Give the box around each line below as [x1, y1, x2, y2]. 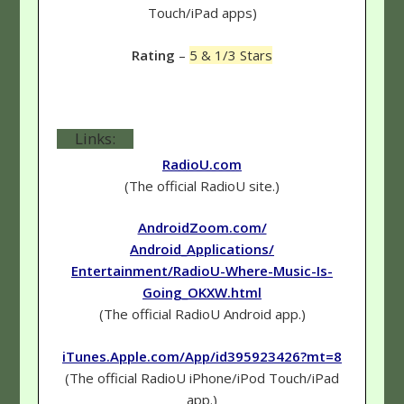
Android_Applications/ [130, 240, 274, 259]
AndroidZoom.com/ [137, 218, 267, 237]
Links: [75, 127, 116, 149]
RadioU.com [162, 154, 242, 173]
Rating [132, 45, 175, 64]
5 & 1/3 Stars [189, 45, 272, 64]
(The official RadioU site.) [124, 176, 280, 195]
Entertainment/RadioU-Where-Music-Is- [71, 262, 333, 280]
